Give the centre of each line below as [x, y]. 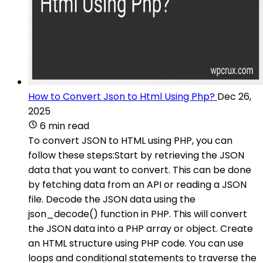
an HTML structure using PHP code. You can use [136, 243]
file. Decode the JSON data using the [112, 199]
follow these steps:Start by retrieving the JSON [136, 155]
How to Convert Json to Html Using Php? [122, 96]
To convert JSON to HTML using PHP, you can [130, 140]
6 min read [65, 126]
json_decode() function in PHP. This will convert [138, 214]
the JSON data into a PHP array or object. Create [141, 228]
